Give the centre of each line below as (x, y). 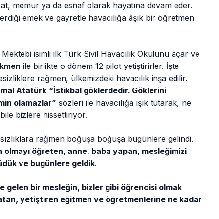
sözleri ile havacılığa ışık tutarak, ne (124, 103)
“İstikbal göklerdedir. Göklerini (108, 91)
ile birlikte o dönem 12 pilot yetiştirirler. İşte (100, 66)
